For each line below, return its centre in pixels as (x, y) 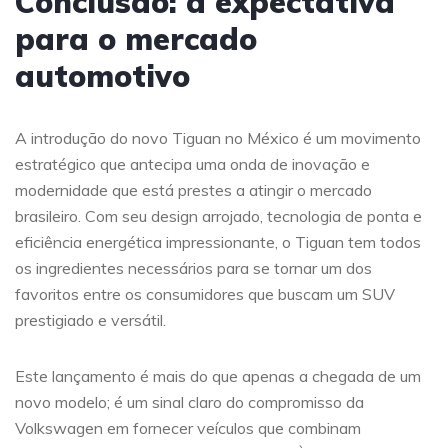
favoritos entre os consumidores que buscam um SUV (205, 293)
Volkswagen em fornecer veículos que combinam (188, 427)
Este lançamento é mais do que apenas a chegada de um (218, 375)
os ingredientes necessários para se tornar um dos (193, 267)
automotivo (102, 75)
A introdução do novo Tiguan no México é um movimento (218, 137)
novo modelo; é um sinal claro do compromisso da (189, 401)
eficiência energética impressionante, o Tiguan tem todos (218, 241)
